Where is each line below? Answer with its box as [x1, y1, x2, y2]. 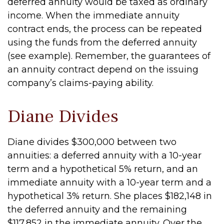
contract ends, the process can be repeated [7, 23, 202, 34]
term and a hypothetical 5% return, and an [7, 163, 198, 174]
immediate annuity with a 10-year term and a [7, 177, 211, 188]
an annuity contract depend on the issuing [7, 64, 198, 75]
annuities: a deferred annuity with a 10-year [7, 150, 201, 161]
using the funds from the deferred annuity [7, 37, 197, 48]
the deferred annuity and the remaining [7, 204, 187, 215]
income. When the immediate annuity [7, 10, 179, 21]
